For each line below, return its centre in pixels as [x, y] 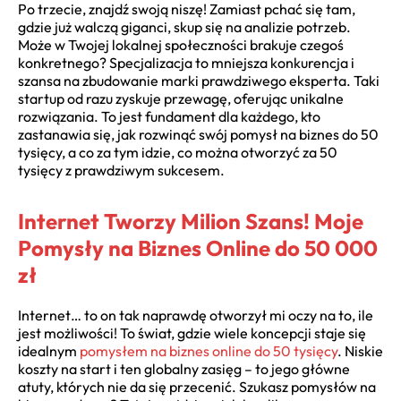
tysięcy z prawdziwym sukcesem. [121, 170]
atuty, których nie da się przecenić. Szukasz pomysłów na [197, 386]
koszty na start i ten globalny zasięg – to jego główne [184, 368]
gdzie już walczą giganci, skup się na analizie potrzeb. [184, 26]
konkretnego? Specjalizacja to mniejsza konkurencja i [186, 62]
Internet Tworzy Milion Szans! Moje [191, 221]
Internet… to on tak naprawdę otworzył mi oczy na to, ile [196, 315]
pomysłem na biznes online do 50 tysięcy [209, 350]
